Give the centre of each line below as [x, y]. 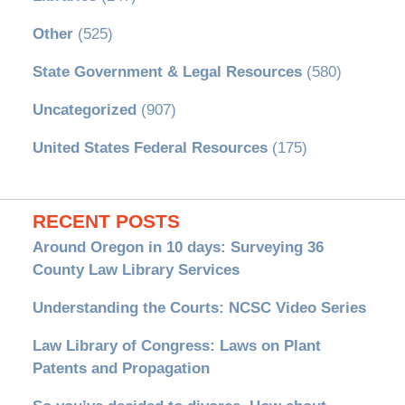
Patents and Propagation [121, 369]
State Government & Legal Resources [167, 72]
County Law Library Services [136, 270]
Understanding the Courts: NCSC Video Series [199, 308]
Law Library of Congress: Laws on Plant [176, 346]
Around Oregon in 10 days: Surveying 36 [178, 248]
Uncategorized [84, 110]
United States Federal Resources [150, 148]
